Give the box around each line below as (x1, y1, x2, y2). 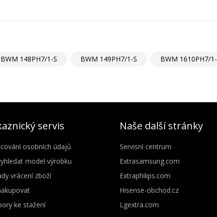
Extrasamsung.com (119, 156, 180, 166)
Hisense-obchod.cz (119, 185, 179, 195)
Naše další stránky (119, 119, 203, 132)
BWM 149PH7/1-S (80, 54, 137, 63)
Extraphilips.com (119, 170, 170, 180)
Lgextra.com (119, 200, 159, 209)
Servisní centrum (119, 141, 171, 151)
